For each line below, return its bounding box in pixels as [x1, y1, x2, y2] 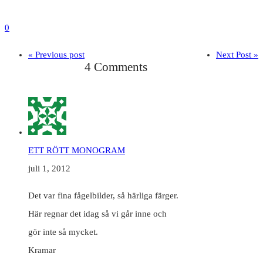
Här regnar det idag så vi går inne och [28, 209, 167, 219]
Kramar [28, 245, 56, 255]
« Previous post [28, 50, 85, 60]
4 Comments [85, 60, 147, 75]
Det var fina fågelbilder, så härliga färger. [28, 191, 178, 201]
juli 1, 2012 [28, 164, 70, 174]
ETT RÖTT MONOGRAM [28, 146, 125, 156]
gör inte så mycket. [28, 227, 98, 237]
